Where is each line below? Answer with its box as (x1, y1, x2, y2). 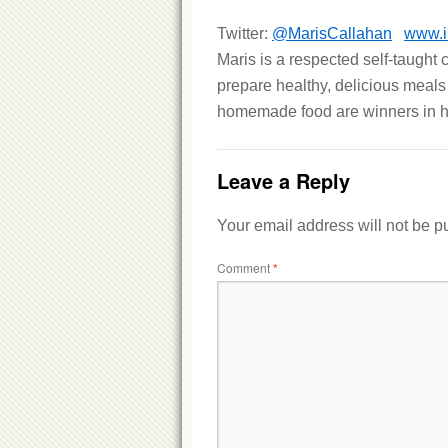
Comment (217, 259, 273, 276)
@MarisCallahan (272, 25, 392, 42)
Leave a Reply (217, 166, 350, 195)
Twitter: (217, 25, 272, 42)
